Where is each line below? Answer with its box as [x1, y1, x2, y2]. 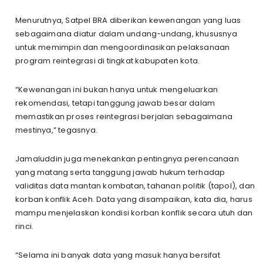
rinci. [15, 220, 34, 232]
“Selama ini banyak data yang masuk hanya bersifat [15, 249, 220, 261]
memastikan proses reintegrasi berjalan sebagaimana [15, 110, 233, 122]
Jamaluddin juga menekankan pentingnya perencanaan [15, 153, 239, 164]
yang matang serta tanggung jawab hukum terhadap [15, 166, 225, 178]
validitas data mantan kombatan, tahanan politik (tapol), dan [15, 180, 255, 191]
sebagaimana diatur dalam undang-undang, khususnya [15, 28, 237, 39]
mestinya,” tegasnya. [15, 124, 97, 136]
